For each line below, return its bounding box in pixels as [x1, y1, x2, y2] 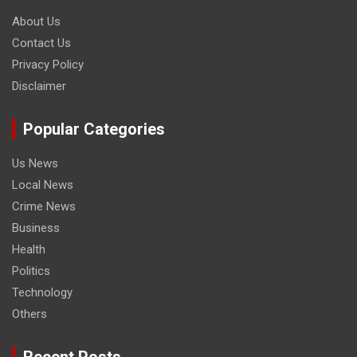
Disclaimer [12, 79, 66, 94]
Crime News [12, 199, 76, 214]
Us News [12, 156, 58, 171]
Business [12, 221, 60, 236]
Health [12, 242, 45, 257]
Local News [12, 178, 73, 193]
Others [12, 307, 47, 322]
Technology [12, 285, 73, 300]
